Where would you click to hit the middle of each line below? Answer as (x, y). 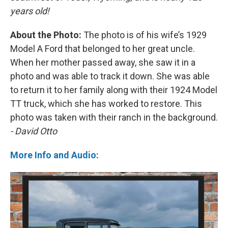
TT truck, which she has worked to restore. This (106, 104)
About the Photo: (46, 35)
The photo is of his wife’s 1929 (144, 35)
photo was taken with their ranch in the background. (114, 118)
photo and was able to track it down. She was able (110, 76)
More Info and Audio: (54, 155)
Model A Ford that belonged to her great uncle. (103, 49)
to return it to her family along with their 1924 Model (114, 90)
